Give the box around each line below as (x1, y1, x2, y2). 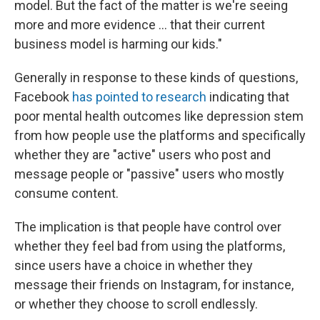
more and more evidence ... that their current (14, 17, 265, 33)
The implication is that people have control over (14, 219, 281, 235)
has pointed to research (72, 89, 206, 105)
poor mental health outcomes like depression (14, 109, 271, 124)
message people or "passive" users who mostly (14, 166, 284, 182)
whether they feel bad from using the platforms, (14, 239, 285, 254)
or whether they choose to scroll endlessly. (14, 296, 258, 312)
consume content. (14, 186, 119, 201)
